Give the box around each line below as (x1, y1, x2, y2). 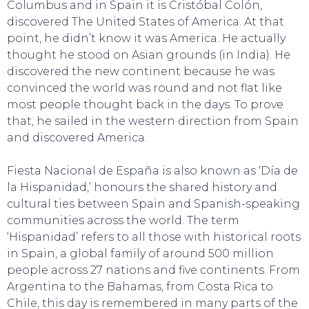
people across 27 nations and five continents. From (7, 263, 300, 277)
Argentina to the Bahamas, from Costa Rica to (7, 280, 273, 293)
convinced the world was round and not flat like (7, 81, 282, 94)
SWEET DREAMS (111, 113, 198, 126)
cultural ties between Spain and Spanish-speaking (7, 197, 300, 210)
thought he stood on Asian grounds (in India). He (7, 48, 290, 61)
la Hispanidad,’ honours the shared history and (7, 181, 277, 194)
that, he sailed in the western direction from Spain (7, 114, 299, 128)
